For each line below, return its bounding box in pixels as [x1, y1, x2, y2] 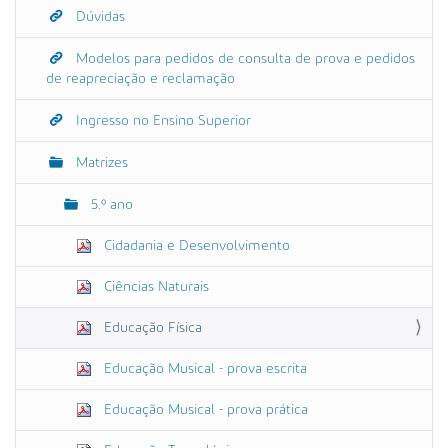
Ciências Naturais [100, 279, 209, 294]
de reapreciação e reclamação [46, 71, 235, 86]
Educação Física [100, 320, 202, 335]
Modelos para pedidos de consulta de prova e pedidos [72, 51, 415, 66]
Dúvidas [72, 9, 125, 24]
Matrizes [72, 155, 128, 170]
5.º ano [87, 197, 133, 212]
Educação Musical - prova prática [100, 402, 308, 417]
